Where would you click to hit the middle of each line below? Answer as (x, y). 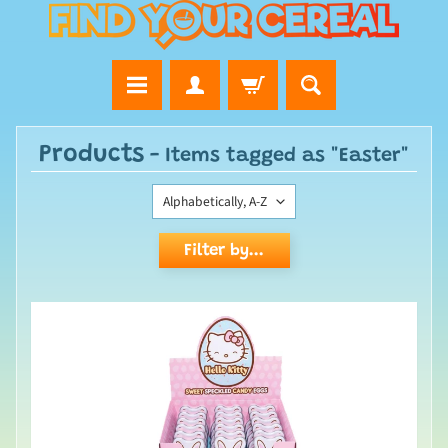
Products (91, 155)
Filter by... (224, 251)
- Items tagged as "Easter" (276, 155)
